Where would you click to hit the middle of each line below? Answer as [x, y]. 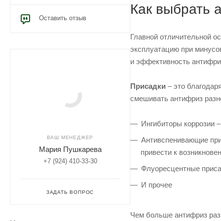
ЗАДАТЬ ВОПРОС [70, 192]
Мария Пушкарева [70, 149]
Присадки [148, 86]
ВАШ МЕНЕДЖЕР [70, 137]
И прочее [157, 184]
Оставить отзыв [63, 18]
